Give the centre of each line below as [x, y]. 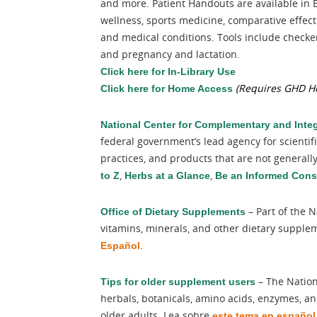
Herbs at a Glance [167, 175]
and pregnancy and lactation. [170, 54]
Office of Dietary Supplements [173, 212]
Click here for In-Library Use [168, 71]
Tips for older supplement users [178, 282]
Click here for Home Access [168, 88]
